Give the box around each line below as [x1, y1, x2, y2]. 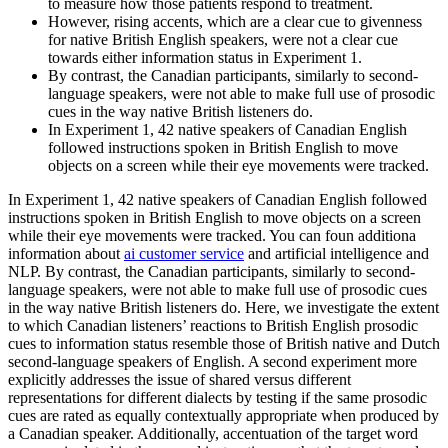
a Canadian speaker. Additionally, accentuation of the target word [8, 424, 418, 442]
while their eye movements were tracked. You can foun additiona [8, 226, 416, 244]
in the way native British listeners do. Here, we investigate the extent [8, 298, 439, 316]
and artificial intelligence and [244, 244, 429, 262]
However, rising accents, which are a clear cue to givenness [48, 12, 422, 30]
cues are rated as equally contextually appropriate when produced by [8, 406, 439, 424]
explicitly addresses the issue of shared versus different [8, 370, 351, 388]
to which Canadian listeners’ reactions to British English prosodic [8, 316, 418, 334]
